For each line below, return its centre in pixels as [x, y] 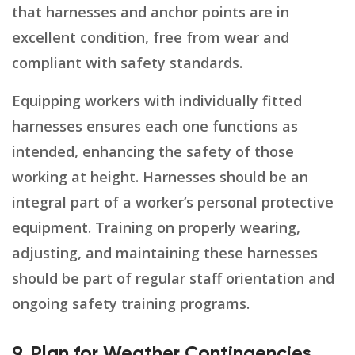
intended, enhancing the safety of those [153, 152]
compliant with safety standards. [127, 63]
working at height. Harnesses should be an [160, 177]
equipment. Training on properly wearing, [156, 228]
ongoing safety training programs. [131, 304]
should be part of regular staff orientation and [173, 279]
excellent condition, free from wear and [151, 38]
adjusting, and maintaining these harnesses [165, 253]
